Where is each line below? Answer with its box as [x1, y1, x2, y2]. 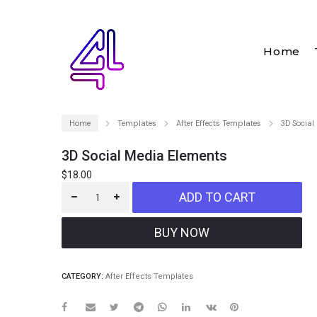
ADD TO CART [179, 190, 255, 204]
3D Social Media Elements [62, 147, 227, 164]
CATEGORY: [62, 272, 105, 281]
